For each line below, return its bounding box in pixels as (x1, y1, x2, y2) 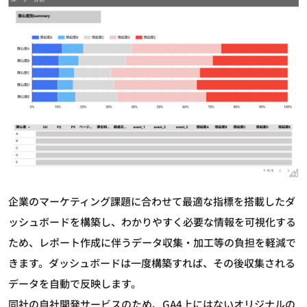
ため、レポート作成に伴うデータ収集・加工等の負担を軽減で (8, 234, 296, 249)
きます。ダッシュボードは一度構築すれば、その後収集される (8, 255, 295, 270)
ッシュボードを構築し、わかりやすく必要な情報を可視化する (8, 214, 296, 229)
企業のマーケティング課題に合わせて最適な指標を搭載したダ (8, 193, 295, 208)
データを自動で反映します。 (8, 275, 141, 291)
